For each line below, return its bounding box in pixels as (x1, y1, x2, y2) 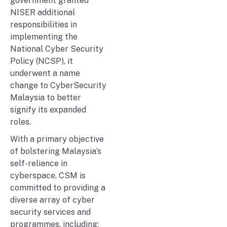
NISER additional (10, 8, 75, 18)
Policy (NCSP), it (10, 56, 73, 66)
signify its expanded (10, 105, 86, 115)
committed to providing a (10, 183, 105, 193)
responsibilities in (10, 20, 77, 30)
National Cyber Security (10, 44, 103, 54)
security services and (10, 207, 91, 217)
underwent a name (10, 68, 80, 79)
